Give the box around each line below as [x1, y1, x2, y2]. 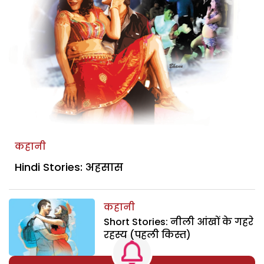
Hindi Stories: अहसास [15, 159, 123, 174]
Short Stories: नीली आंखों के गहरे [104, 214, 254, 229]
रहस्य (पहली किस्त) [104, 227, 192, 242]
